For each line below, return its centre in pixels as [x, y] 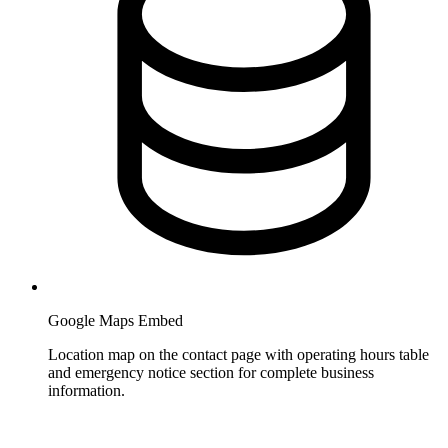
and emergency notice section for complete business [211, 372]
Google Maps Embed [115, 320]
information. [86, 390]
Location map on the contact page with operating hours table [238, 354]
